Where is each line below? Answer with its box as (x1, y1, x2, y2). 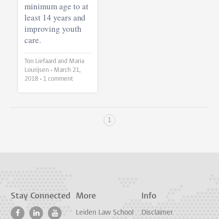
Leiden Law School (76, 209, 134, 217)
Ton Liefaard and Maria (24, 58, 69, 65)
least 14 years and (24, 12, 86, 23)
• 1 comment (43, 76, 74, 83)
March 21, (54, 67, 81, 74)
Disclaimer (141, 209, 173, 217)
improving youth (24, 23, 82, 35)
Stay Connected (11, 192, 71, 201)
